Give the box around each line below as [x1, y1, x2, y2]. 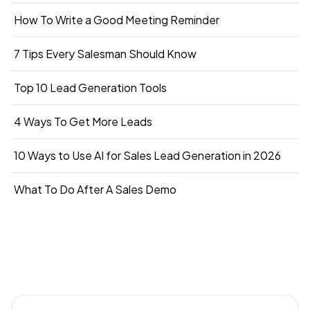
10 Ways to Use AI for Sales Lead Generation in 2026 [14, 148, 281, 163]
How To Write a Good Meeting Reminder [14, 12, 219, 28]
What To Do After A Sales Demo [14, 182, 176, 197]
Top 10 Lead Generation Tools [14, 80, 167, 95]
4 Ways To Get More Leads [92, 114, 152, 129]
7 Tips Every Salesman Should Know [14, 46, 197, 62]
